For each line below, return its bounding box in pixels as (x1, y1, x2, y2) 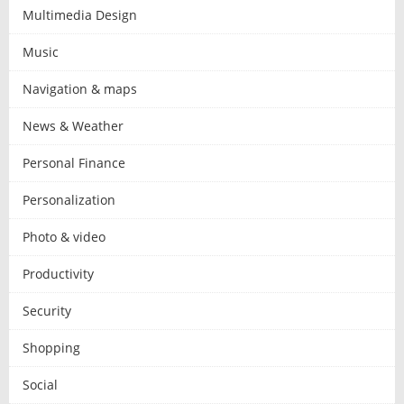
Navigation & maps (23, 79, 137, 97)
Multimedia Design (23, 5, 137, 23)
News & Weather (23, 116, 124, 134)
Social (23, 375, 58, 393)
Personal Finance (23, 153, 125, 171)
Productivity (23, 264, 94, 282)
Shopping (23, 338, 80, 356)
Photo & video (23, 227, 106, 245)
